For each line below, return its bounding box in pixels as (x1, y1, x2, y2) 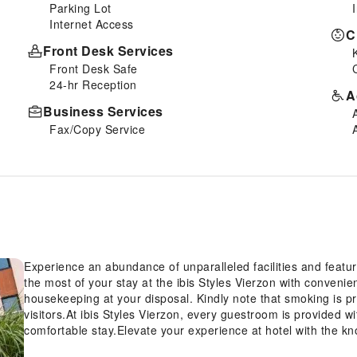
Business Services (43, 101, 163, 120)
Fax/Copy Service (49, 120, 145, 137)
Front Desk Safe (49, 60, 138, 76)
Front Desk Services (43, 41, 174, 60)
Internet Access (49, 15, 134, 32)
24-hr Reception (49, 76, 137, 92)
